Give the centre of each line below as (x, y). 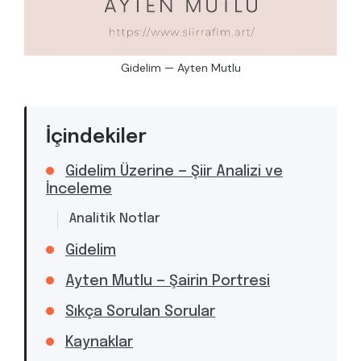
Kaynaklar (99, 343)
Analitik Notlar (115, 219)
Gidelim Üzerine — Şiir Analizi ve (174, 172)
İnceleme (79, 190)
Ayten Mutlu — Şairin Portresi (168, 282)
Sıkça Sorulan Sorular (140, 312)
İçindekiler (96, 138)
